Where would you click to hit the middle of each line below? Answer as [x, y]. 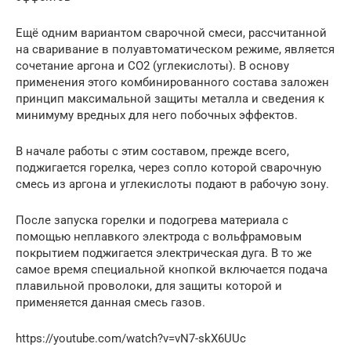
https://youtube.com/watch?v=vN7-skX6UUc [131, 338]
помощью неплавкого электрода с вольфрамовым [159, 236]
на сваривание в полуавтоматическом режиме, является [175, 49]
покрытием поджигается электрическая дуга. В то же [164, 253]
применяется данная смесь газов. [110, 302]
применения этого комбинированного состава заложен [172, 82]
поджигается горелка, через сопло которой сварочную [168, 167]
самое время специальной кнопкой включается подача [172, 269]
